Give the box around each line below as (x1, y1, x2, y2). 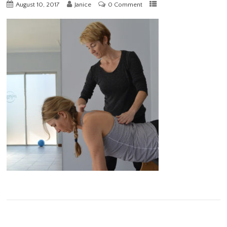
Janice (74, 1, 92, 9)
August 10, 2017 (16, 1, 60, 9)
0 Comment (108, 1, 143, 9)
